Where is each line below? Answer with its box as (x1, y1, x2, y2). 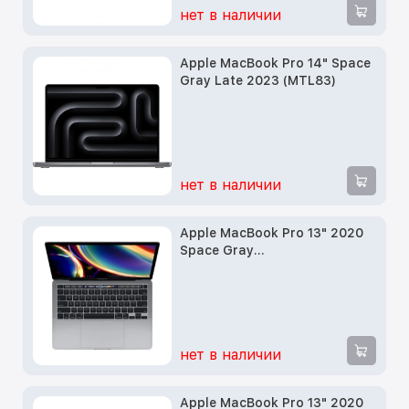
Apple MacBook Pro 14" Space (180, 56, 372, 71)
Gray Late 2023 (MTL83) (180, 73, 337, 89)
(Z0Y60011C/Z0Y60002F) (180, 260, 333, 276)
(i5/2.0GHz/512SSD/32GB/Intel (180, 278, 372, 293)
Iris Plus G (180, 295, 246, 310)
